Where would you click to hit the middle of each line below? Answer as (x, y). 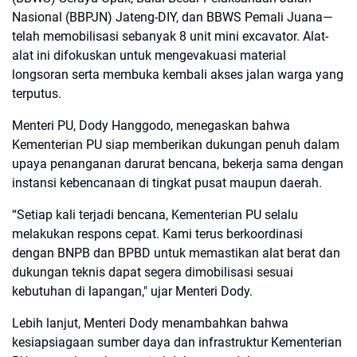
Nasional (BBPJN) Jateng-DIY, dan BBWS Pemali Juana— (172, 17)
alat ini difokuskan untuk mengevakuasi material (149, 55)
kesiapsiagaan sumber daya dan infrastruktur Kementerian (177, 342)
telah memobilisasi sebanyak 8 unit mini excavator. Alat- (170, 36)
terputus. (37, 94)
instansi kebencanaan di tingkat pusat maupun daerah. (167, 183)
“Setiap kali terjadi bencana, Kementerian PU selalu (155, 215)
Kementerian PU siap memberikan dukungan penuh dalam (176, 145)
